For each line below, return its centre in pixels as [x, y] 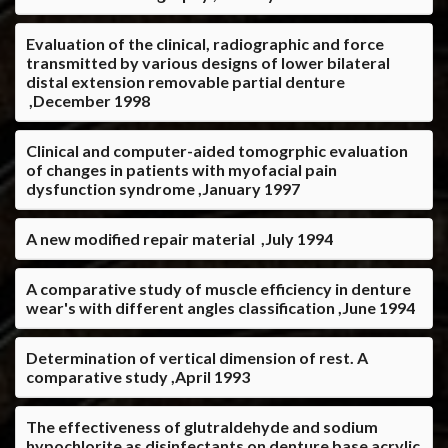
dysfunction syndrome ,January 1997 [163, 188]
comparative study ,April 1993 [138, 376]
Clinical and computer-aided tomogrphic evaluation [217, 150]
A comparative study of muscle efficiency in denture [218, 288]
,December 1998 [88, 100]
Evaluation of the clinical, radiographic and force [205, 43]
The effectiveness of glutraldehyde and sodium [202, 426]
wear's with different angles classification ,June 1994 [220, 307]
